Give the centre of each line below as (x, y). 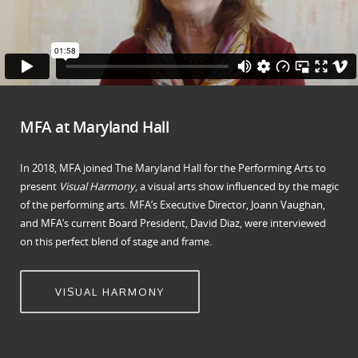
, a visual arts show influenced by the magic (237, 187)
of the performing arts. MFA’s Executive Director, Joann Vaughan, (173, 205)
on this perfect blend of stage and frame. (116, 242)
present (40, 187)
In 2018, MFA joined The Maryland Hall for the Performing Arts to (173, 168)
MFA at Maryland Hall (95, 127)
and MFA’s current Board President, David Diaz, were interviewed (173, 223)
